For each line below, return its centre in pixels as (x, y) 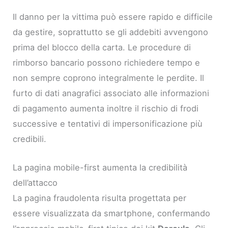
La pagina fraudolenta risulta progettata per (100, 198)
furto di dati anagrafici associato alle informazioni (111, 93)
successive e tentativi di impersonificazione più (108, 124)
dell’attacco (35, 183)
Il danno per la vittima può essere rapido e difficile (113, 17)
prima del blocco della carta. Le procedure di (102, 48)
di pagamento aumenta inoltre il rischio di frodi (106, 109)
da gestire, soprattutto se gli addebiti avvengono (111, 32)
